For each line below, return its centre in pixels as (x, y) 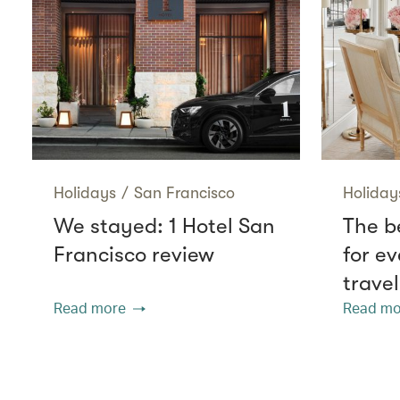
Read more (90, 307)
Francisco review (134, 254)
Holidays (85, 192)
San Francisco (184, 192)
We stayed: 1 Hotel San (164, 225)
